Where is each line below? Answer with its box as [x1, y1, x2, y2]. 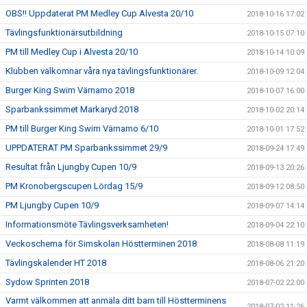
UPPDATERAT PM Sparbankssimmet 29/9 [5, 142, 167, 153]
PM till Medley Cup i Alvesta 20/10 [5, 46, 138, 57]
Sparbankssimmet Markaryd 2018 [5, 103, 138, 114]
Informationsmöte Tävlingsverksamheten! [5, 219, 169, 230]
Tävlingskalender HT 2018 [5, 257, 106, 268]
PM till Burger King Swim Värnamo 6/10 [5, 123, 158, 134]
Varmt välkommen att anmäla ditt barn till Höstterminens [5, 295, 226, 306]
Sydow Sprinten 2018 [5, 276, 89, 287]
